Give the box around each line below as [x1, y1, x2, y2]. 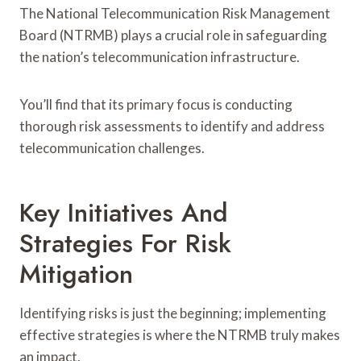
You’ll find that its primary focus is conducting [19, 95, 293, 113]
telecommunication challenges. [19, 139, 205, 156]
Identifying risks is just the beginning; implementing [19, 304, 326, 322]
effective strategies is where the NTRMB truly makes [19, 326, 340, 343]
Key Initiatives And [19, 193, 228, 231]
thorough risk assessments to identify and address [19, 117, 325, 135]
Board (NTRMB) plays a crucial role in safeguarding [19, 26, 327, 44]
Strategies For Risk [19, 224, 231, 262]
